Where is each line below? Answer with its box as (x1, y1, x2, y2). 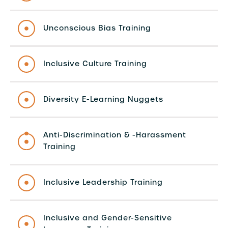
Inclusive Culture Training (43, 59, 147, 68)
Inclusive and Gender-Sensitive (43, 213, 172, 222)
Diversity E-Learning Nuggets (43, 95, 163, 104)
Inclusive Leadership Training (43, 178, 163, 187)
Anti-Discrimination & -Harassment (43, 130, 186, 139)
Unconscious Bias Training (43, 23, 151, 33)
